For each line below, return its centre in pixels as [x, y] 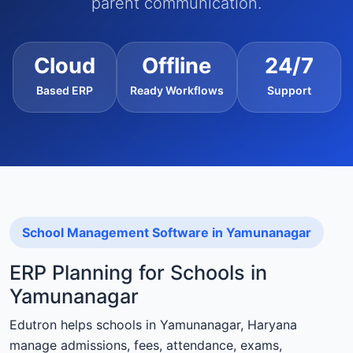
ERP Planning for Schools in [138, 273]
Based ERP [64, 90]
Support [289, 90]
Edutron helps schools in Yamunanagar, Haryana [153, 325]
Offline [176, 66]
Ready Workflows [176, 90]
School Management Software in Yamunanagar [167, 233]
